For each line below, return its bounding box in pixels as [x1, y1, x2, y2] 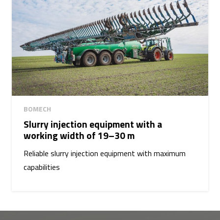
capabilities [24, 161, 60, 173]
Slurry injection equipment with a [24, 117, 162, 132]
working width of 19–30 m [24, 128, 135, 143]
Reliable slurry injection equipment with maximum [24, 147, 186, 160]
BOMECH [24, 104, 51, 114]
